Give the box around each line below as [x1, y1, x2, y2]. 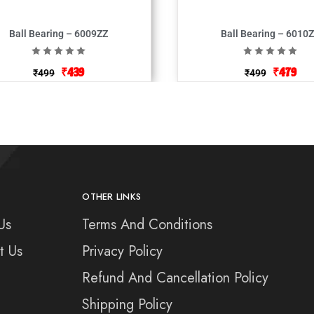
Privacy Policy [82, 240, 163, 261]
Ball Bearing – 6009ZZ [9, 27, 108, 39]
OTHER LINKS [82, 189, 142, 203]
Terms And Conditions [82, 214, 213, 235]
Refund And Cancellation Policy [82, 267, 269, 288]
